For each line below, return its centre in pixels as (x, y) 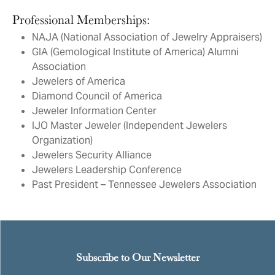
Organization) (62, 140)
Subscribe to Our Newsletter (137, 257)
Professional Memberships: (83, 19)
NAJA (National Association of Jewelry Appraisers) (147, 37)
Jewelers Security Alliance (92, 155)
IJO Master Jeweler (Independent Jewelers (130, 126)
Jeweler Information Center (94, 111)
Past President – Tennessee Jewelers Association (144, 184)
